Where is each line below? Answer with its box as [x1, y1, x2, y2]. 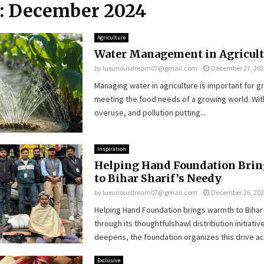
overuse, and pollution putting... [94, 107, 206, 118]
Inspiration [97, 144, 126, 153]
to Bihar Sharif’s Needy [94, 171, 222, 185]
